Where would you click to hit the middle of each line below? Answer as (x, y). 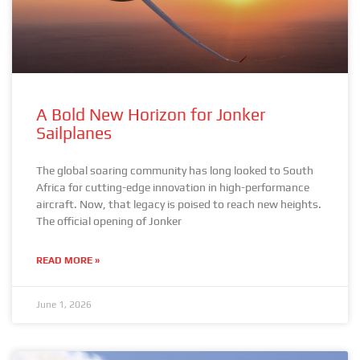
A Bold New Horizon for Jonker (151, 115)
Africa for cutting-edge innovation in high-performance (173, 187)
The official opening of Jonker (109, 221)
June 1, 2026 (64, 305)
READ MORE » (68, 260)
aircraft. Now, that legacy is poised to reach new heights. (179, 204)
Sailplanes (74, 133)
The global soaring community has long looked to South (175, 170)
